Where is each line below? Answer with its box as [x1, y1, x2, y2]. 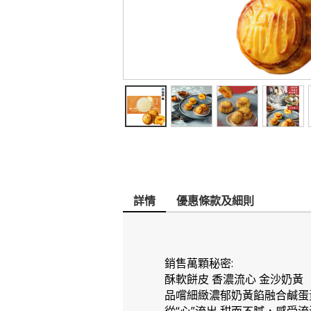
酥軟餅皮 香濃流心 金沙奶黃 [165, 271, 306, 287]
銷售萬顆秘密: [165, 255, 233, 271]
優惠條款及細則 [176, 193, 254, 208]
